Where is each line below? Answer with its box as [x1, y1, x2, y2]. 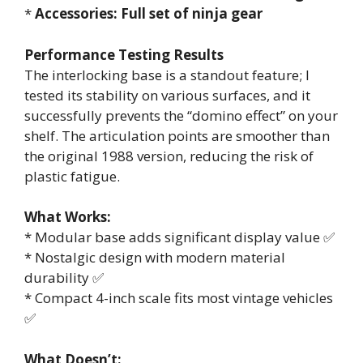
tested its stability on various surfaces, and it [24, 85, 310, 105]
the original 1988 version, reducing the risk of [24, 146, 314, 165]
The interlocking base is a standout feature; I [24, 65, 310, 84]
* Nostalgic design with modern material [24, 248, 285, 267]
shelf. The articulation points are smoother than [24, 126, 330, 145]
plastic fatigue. [24, 166, 120, 186]
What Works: [24, 207, 111, 226]
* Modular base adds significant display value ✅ [24, 228, 335, 246]
